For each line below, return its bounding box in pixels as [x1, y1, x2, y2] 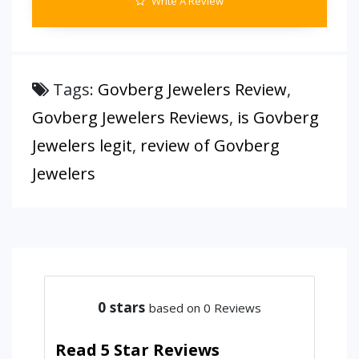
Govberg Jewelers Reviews [32, 107, 229, 128]
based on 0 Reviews [149, 299, 261, 316]
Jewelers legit [32, 135, 132, 156]
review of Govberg [140, 135, 280, 156]
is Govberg [237, 107, 319, 128]
